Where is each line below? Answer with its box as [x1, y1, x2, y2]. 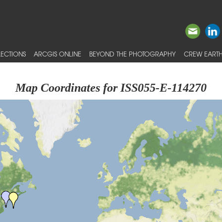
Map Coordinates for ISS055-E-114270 [15, 81, 207, 94]
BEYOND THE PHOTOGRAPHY [89, 49, 176, 58]
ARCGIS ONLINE [34, 49, 81, 58]
